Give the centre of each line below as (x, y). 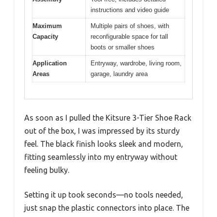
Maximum (47, 26)
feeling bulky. (47, 170)
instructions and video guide (130, 10)
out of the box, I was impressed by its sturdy (102, 131)
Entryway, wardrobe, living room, (136, 63)
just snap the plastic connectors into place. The (107, 208)
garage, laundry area (119, 74)
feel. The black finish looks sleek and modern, (104, 144)
